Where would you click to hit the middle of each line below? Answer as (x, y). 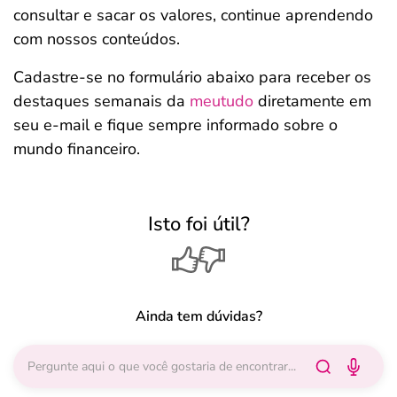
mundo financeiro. (77, 149)
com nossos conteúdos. (97, 39)
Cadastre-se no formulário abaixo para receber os (192, 77)
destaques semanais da (101, 101)
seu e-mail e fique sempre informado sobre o (175, 125)
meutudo (222, 101)
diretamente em (312, 101)
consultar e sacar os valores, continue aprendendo (193, 15)
